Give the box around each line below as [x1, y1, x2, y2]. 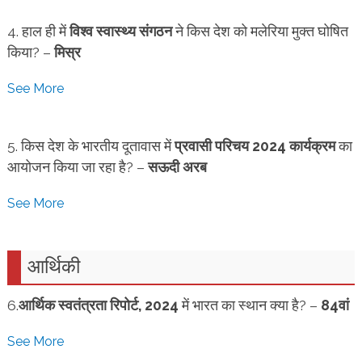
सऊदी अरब [147, 158, 207, 175]
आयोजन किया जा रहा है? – [6, 158, 148, 175]
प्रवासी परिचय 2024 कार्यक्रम [174, 137, 335, 154]
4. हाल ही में [6, 23, 69, 40]
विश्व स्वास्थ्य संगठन [69, 23, 172, 40]
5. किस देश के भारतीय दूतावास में [6, 137, 175, 154]
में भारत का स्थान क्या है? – [178, 297, 321, 314]
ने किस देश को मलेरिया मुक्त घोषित [171, 23, 348, 40]
